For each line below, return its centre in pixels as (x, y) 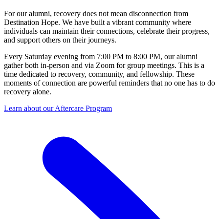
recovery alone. (28, 92)
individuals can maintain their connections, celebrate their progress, (107, 31)
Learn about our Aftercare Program (58, 109)
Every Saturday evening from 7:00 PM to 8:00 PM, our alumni (101, 57)
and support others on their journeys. (60, 40)
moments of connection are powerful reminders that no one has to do (109, 83)
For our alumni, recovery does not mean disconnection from (96, 14)
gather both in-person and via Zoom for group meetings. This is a (104, 66)
